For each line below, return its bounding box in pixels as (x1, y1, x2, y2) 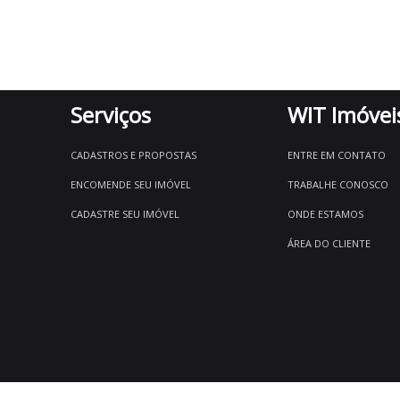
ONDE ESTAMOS (287, 207, 364, 221)
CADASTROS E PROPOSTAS (71, 148, 196, 162)
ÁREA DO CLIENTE (287, 237, 371, 250)
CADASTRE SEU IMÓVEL (71, 207, 179, 221)
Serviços (71, 100, 151, 129)
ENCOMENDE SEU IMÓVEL (71, 178, 191, 191)
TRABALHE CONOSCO (287, 178, 389, 191)
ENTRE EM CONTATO (287, 148, 387, 162)
